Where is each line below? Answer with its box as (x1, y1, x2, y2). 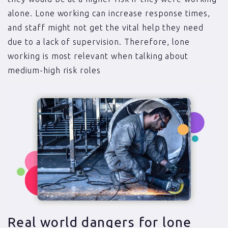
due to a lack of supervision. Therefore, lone (8, 37, 190, 46)
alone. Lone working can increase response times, (8, 8, 211, 18)
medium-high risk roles (8, 65, 101, 75)
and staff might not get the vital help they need (8, 22, 204, 32)
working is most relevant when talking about (8, 51, 189, 61)
